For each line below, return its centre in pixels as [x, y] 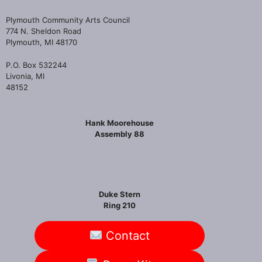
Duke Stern [119, 194]
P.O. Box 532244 [36, 65]
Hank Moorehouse [119, 123]
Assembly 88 [119, 134]
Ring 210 [119, 205]
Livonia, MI [25, 76]
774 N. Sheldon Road [44, 31]
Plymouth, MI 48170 [42, 42]
